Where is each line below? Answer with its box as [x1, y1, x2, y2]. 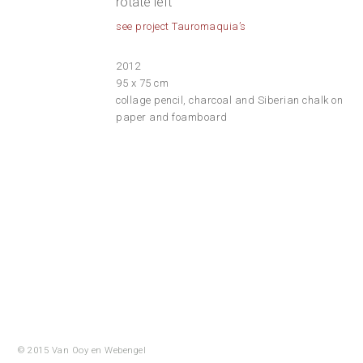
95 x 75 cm [116, 76, 169, 89]
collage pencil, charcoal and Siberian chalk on [116, 93, 344, 106]
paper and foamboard [116, 110, 228, 123]
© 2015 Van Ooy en [18, 345, 105, 356]
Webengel [105, 345, 147, 356]
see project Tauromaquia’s [116, 19, 246, 32]
